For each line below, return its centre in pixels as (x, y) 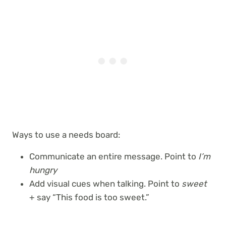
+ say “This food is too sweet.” (89, 197)
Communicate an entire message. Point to (114, 156)
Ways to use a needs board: (66, 135)
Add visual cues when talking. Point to (105, 184)
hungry (43, 170)
